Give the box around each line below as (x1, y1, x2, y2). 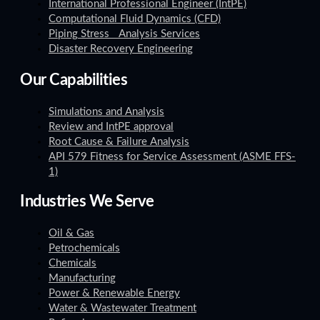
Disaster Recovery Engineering (49, 44, 193, 54)
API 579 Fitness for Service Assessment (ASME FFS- (49, 151, 296, 162)
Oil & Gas (49, 228, 94, 239)
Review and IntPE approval (49, 121, 174, 132)
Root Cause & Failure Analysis (49, 136, 189, 147)
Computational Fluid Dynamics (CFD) (49, 14, 221, 24)
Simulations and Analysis (49, 106, 164, 117)
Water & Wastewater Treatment (49, 303, 196, 314)
